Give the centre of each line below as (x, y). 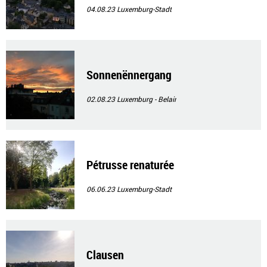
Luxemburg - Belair (147, 99)
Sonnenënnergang (129, 75)
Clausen (105, 255)
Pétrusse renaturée (130, 165)
